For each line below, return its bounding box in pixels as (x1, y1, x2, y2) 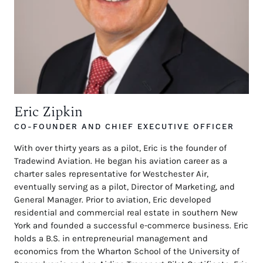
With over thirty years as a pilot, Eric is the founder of (14, 143, 227, 154)
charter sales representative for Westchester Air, (14, 168, 208, 180)
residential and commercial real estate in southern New (14, 207, 238, 218)
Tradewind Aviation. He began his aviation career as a (14, 156, 227, 167)
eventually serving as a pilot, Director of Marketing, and (14, 181, 235, 193)
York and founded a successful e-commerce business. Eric (14, 220, 248, 231)
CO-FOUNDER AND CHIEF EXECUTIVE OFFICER (14, 122, 234, 131)
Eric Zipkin (14, 102, 83, 123)
